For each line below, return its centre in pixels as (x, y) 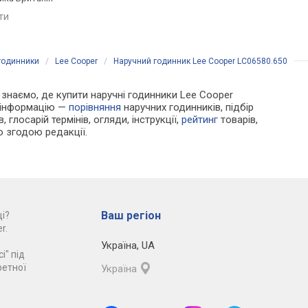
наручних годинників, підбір (188, 108)
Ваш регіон (131, 216)
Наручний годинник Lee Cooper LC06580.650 (200, 62)
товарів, (238, 120)
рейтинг (200, 120)
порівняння (95, 108)
